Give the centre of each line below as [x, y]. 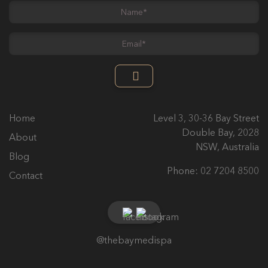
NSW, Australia [227, 147]
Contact [26, 176]
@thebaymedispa [134, 241]
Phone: [183, 171]
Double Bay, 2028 [220, 133]
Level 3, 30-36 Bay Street [206, 119]
